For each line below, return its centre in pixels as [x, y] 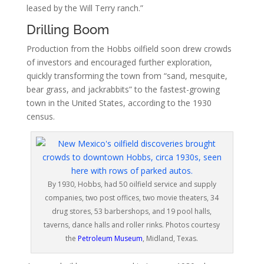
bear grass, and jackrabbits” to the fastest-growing [123, 89]
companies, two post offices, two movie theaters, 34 [132, 197]
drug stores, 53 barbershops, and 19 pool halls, [132, 211]
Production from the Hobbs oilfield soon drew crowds [129, 48]
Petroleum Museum [110, 238]
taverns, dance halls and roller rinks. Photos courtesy [132, 225]
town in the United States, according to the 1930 [119, 103]
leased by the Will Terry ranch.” [85, 8]
